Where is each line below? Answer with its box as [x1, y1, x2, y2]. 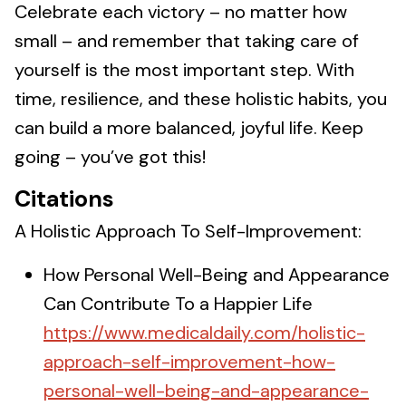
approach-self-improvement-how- [43, 350, 335, 373]
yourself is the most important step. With [14, 58, 354, 82]
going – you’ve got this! [14, 145, 206, 169]
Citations [14, 184, 114, 214]
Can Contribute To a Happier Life [43, 292, 313, 315]
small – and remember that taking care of [14, 29, 359, 53]
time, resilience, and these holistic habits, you [14, 87, 387, 111]
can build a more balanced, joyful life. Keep [14, 116, 363, 140]
